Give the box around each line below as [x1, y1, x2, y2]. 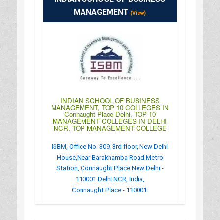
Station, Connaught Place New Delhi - [56, 164, 164, 172]
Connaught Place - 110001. [71, 186, 148, 193]
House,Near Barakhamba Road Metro [56, 153, 163, 161]
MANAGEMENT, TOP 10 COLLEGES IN [51, 102, 169, 112]
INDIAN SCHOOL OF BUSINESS [60, 95, 160, 105]
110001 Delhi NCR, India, [75, 175, 144, 183]
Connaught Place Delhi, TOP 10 [64, 109, 156, 119]
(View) [129, 9, 146, 16]
